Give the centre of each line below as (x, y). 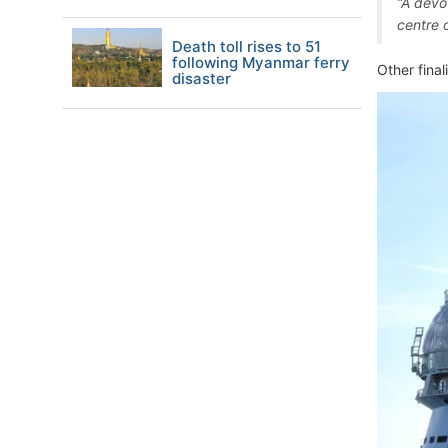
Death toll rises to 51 (246, 46)
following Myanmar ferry (261, 62)
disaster (201, 78)
